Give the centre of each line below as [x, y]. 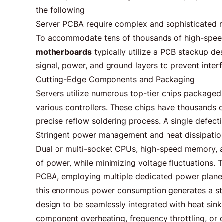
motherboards [64, 52]
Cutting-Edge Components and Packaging [115, 79]
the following [60, 10]
